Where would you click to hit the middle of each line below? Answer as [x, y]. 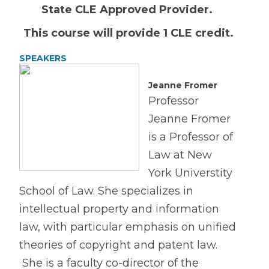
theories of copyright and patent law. [118, 245]
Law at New [180, 155]
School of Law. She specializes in [106, 191]
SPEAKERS [43, 58]
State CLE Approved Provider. [128, 10]
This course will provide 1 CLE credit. [128, 33]
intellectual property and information [119, 209]
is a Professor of [191, 137]
